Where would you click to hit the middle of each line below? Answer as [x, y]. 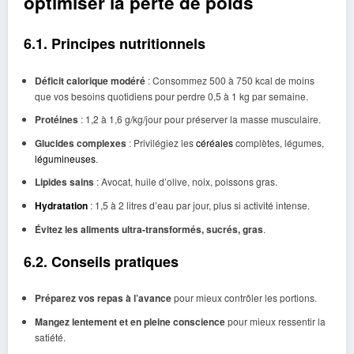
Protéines [56, 119]
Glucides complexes [80, 143]
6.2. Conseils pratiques [101, 261]
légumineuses [65, 158]
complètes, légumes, [278, 142]
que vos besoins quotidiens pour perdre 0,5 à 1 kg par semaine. [171, 96]
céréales [214, 142]
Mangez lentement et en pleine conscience [130, 322]
